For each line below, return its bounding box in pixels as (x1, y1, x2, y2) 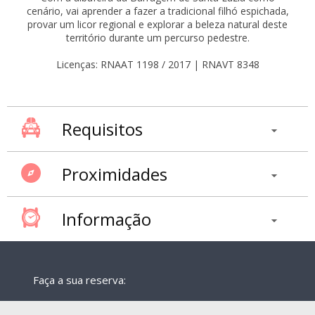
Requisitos (62, 117, 143, 141)
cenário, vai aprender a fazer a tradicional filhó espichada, (26, 4, 289, 18)
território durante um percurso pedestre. (65, 31, 250, 45)
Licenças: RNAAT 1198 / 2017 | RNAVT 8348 (56, 58, 259, 72)
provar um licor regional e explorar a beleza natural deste (27, 18, 288, 32)
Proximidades (62, 162, 167, 186)
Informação (62, 207, 151, 231)
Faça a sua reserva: (33, 273, 127, 288)
